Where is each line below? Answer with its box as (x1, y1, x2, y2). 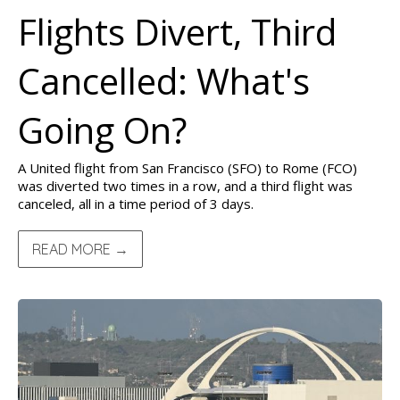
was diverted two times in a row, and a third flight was (18, 177, 353, 195)
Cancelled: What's (18, 56, 310, 105)
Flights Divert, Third (18, 7, 337, 56)
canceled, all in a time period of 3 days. (18, 195, 254, 212)
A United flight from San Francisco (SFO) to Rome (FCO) (18, 159, 357, 177)
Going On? (18, 105, 187, 154)
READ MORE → (32, 240, 129, 258)
